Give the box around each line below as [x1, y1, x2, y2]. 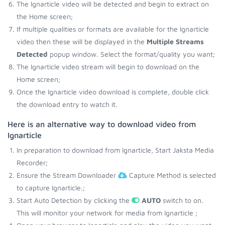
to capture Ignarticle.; [17, 183, 85, 192]
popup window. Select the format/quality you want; [48, 50, 215, 58]
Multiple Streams [147, 37, 204, 46]
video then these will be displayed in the [17, 37, 147, 46]
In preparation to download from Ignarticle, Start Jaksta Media [17, 146, 214, 154]
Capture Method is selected [127, 171, 216, 179]
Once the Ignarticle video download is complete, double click [17, 87, 209, 96]
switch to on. [161, 196, 203, 204]
